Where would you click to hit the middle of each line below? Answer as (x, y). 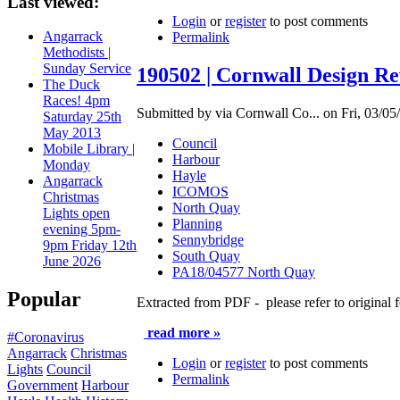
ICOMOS (200, 191)
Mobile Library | (89, 149)
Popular (44, 300)
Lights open (76, 213)
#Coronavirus (46, 337)
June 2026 (72, 262)
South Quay (206, 255)
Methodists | (77, 53)
